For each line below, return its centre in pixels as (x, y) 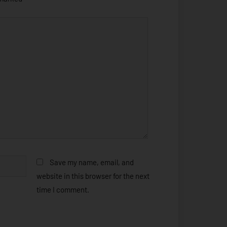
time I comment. (63, 189)
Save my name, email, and (91, 162)
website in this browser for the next (93, 176)
